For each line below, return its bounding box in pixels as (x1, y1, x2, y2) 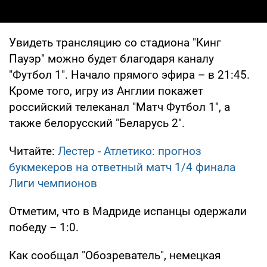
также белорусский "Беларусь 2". (9, 116, 185, 130)
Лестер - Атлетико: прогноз (58, 144, 201, 158)
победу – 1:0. (9, 220, 79, 234)
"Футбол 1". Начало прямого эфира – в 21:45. (9, 67, 250, 82)
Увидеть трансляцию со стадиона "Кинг (9, 35, 221, 49)
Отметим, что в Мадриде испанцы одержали (9, 204, 247, 218)
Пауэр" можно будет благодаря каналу (9, 51, 214, 66)
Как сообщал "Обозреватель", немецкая (9, 248, 221, 262)
